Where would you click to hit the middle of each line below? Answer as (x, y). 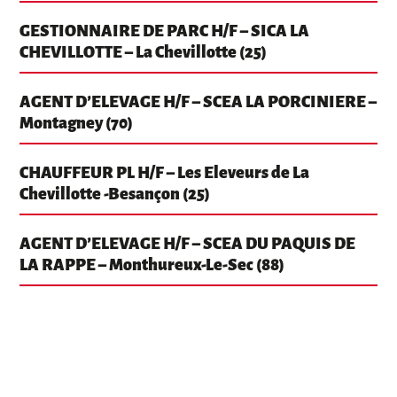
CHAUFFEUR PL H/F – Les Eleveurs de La (165, 173)
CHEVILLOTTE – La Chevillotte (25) (144, 53)
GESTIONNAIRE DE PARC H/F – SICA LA (165, 31)
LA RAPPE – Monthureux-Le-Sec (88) (152, 265)
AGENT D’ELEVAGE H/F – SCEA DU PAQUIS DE (188, 244)
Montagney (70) (77, 124)
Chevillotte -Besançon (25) (115, 195)
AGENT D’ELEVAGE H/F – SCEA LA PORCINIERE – (198, 102)
